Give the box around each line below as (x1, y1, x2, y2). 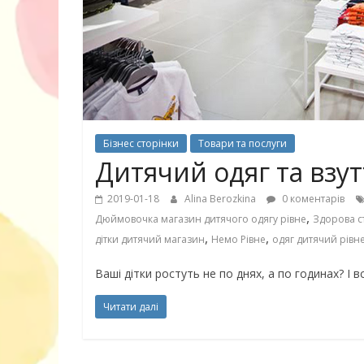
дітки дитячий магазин (95, 232, 205, 246)
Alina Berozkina (184, 192, 258, 206)
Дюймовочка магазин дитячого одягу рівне (95, 212, 306, 226)
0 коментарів (279, 192, 344, 206)
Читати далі (103, 300, 158, 314)
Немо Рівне (211, 232, 266, 246)
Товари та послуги (198, 136, 287, 150)
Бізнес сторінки (103, 136, 179, 150)
